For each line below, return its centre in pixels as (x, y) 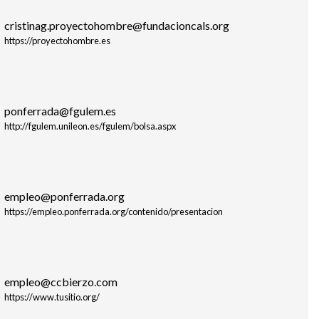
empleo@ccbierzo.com (61, 281)
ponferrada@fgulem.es (60, 110)
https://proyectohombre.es (57, 40)
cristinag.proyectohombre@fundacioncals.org (116, 25)
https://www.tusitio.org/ (52, 297)
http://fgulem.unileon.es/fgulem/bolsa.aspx (90, 126)
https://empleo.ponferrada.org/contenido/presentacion (113, 211)
